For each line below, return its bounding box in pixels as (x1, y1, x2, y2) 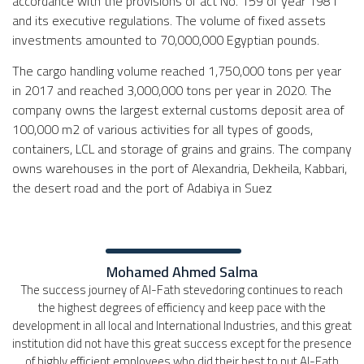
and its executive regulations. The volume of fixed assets (12, 7, 326, 32)
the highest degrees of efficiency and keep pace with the (38, 296, 326, 320)
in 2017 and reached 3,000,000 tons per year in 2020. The (12, 77, 331, 102)
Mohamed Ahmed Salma (106, 258, 258, 286)
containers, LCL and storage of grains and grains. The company (12, 136, 352, 161)
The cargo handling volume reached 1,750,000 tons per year (12, 58, 341, 83)
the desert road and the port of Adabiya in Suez (12, 175, 272, 200)
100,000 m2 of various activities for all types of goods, (12, 116, 313, 141)
